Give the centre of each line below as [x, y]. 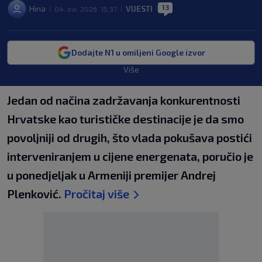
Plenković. [35, 194]
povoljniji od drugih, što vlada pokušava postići [130, 137]
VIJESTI [139, 8]
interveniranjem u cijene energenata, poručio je [130, 156]
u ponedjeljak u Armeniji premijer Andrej [111, 175]
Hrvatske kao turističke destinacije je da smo [125, 119]
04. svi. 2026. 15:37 [86, 9]
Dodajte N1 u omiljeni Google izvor [138, 52]
